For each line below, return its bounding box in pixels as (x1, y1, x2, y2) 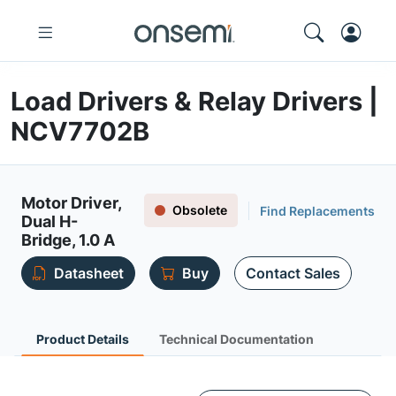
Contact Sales (246, 264, 340, 282)
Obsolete (172, 202, 227, 217)
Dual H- (21, 212, 78, 231)
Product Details (36, 331, 129, 346)
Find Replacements (260, 202, 375, 218)
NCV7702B (11, 116, 149, 147)
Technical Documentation (159, 331, 314, 346)
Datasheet (54, 264, 124, 282)
